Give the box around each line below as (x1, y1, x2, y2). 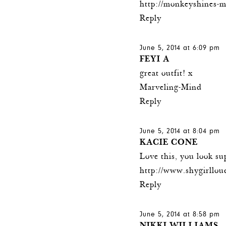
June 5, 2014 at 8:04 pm (140, 127, 220, 136)
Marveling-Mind (140, 83, 202, 93)
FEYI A (140, 54, 170, 65)
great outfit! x (140, 69, 193, 79)
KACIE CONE (140, 138, 198, 148)
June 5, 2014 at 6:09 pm (140, 44, 220, 52)
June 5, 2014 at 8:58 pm (140, 210, 220, 219)
